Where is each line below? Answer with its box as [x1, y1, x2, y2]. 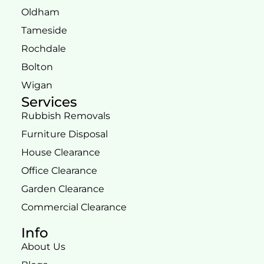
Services [21, 93, 77, 110]
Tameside [21, 24, 67, 36]
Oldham [21, 6, 60, 18]
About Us [21, 240, 65, 252]
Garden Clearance [21, 183, 104, 194]
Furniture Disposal [21, 128, 108, 140]
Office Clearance [21, 164, 97, 176]
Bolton [21, 61, 53, 72]
